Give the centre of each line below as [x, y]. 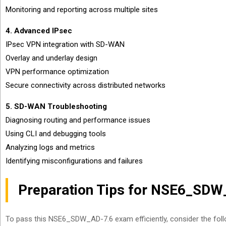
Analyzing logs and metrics [50, 147]
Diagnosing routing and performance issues [78, 120]
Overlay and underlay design [51, 58]
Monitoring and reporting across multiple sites [82, 10]
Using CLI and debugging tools [56, 134]
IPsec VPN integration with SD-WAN [65, 44]
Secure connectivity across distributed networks [86, 85]
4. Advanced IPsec [39, 31]
